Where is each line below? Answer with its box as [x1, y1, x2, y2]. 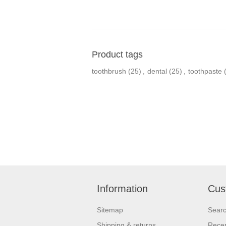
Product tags [92, 49, 143, 60]
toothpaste [188, 67, 222, 75]
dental [147, 67, 167, 75]
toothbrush [92, 67, 126, 75]
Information [97, 183, 148, 194]
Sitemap [97, 205, 123, 214]
